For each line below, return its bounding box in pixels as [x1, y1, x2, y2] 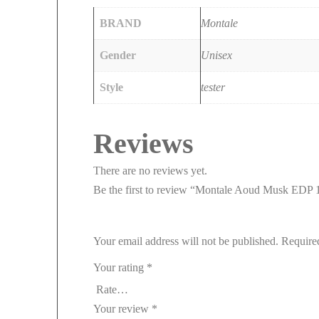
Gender [100, 48, 136, 61]
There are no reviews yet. [93, 164, 207, 177]
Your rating [93, 261, 147, 273]
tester [201, 80, 225, 93]
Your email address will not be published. [93, 234, 278, 247]
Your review [93, 302, 152, 315]
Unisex [201, 48, 232, 61]
